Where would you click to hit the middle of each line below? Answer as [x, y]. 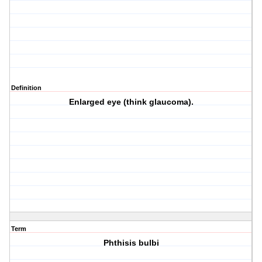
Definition [26, 88]
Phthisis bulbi [131, 243]
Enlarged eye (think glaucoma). [131, 102]
